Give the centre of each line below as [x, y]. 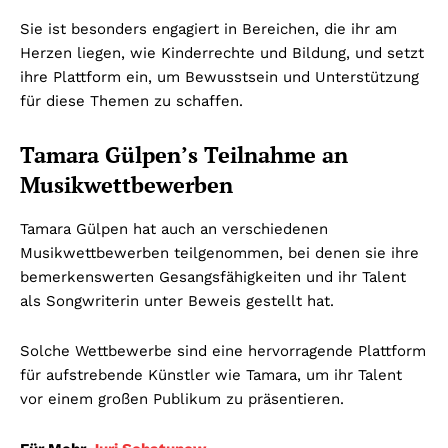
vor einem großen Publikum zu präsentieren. [182, 399]
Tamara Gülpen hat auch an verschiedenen [174, 229]
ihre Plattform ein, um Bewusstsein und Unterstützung [219, 77]
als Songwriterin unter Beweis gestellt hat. [177, 301]
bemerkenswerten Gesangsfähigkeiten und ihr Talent [213, 277]
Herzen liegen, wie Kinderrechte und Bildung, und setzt [222, 53]
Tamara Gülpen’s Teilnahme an [184, 155]
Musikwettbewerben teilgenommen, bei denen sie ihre [219, 253]
